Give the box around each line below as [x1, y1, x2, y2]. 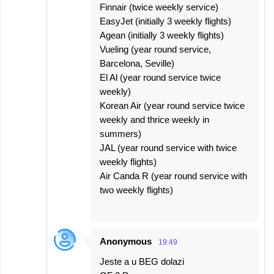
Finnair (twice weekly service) [100, 2, 218, 12]
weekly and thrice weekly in [100, 114, 209, 125]
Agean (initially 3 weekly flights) [100, 30, 224, 40]
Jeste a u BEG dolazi [100, 256, 184, 267]
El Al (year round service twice [100, 72, 221, 83]
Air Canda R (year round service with [100, 171, 247, 181]
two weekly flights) [100, 185, 173, 195]
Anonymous [100, 236, 152, 246]
